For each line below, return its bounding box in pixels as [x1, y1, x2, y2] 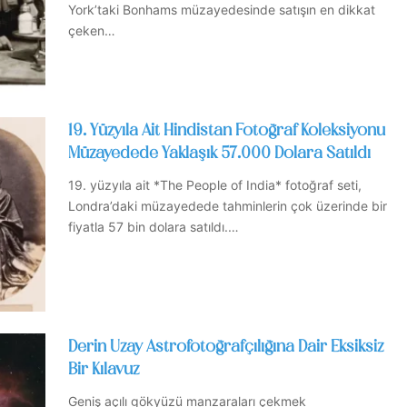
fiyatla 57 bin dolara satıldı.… [68, 218, 239, 234]
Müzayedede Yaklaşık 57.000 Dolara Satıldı [68, 145, 371, 162]
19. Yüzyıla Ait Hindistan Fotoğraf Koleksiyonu [68, 123, 385, 139]
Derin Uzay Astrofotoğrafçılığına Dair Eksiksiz [68, 340, 383, 356]
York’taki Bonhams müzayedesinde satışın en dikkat [68, 2, 375, 18]
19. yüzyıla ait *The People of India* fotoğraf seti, [68, 176, 362, 193]
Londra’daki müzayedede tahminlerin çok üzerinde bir [68, 197, 387, 213]
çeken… [68, 23, 115, 39]
